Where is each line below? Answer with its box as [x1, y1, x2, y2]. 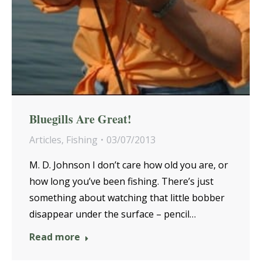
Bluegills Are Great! [29, 110, 132, 127]
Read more [29, 230, 80, 243]
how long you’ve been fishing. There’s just [29, 174, 213, 188]
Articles [29, 133, 61, 146]
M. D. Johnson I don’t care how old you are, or [29, 158, 228, 171]
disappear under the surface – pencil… [29, 207, 196, 220]
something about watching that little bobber [29, 191, 225, 204]
